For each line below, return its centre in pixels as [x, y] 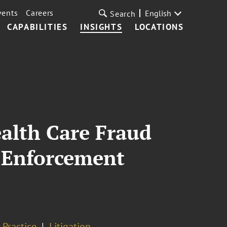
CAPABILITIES [37, 27]
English [158, 13]
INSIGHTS [101, 27]
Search [123, 14]
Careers [40, 13]
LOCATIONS [159, 27]
